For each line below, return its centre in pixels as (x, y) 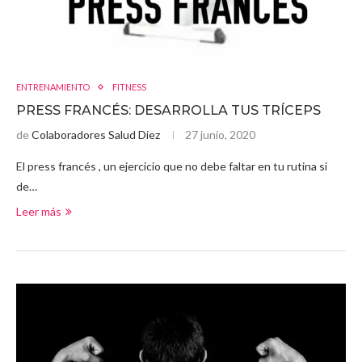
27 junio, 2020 (220, 135)
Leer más (39, 212)
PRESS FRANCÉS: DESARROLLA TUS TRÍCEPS (168, 111)
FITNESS (129, 87)
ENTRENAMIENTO (53, 87)
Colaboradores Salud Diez (96, 135)
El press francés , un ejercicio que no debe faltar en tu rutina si (172, 166)
